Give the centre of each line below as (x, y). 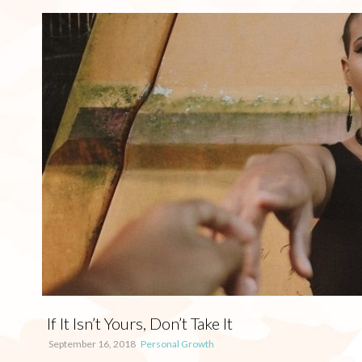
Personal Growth (177, 344)
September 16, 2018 (92, 344)
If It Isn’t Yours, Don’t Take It (140, 323)
